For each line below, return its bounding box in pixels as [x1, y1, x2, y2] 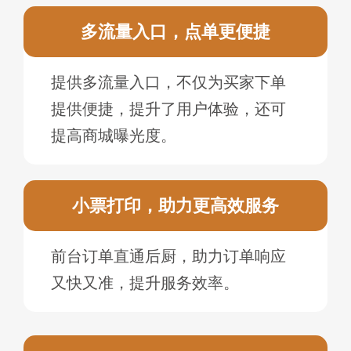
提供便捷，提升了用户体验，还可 [51, 100, 286, 118]
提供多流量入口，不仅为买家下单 [51, 74, 286, 92]
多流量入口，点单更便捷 [81, 22, 270, 42]
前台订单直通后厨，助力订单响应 [51, 248, 286, 266]
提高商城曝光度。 [51, 127, 176, 145]
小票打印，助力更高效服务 [72, 196, 279, 216]
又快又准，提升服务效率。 [51, 274, 239, 292]
